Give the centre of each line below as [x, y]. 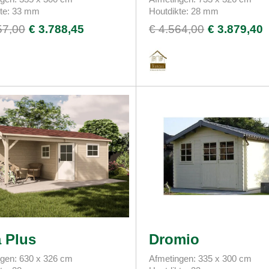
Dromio [174, 239]
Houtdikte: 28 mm [184, 11]
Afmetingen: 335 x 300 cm [201, 258]
